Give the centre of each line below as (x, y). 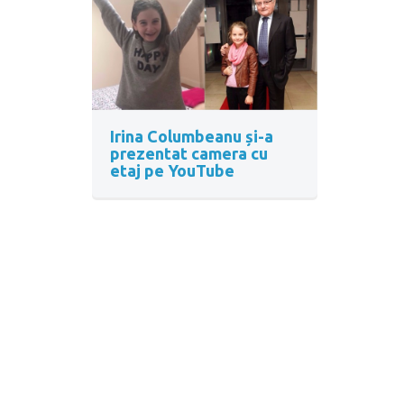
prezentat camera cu (189, 153)
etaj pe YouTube (172, 170)
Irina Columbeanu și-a (192, 136)
